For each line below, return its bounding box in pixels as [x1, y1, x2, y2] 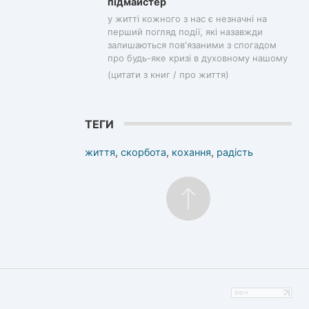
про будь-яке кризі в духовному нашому [108, 52, 288, 64]
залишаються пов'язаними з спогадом [108, 39, 277, 51]
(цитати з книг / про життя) [108, 69, 229, 81]
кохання [172, 146, 211, 158]
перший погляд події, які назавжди [108, 26, 263, 38]
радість [217, 146, 253, 158]
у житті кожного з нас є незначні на [108, 13, 267, 25]
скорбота [121, 146, 166, 158]
